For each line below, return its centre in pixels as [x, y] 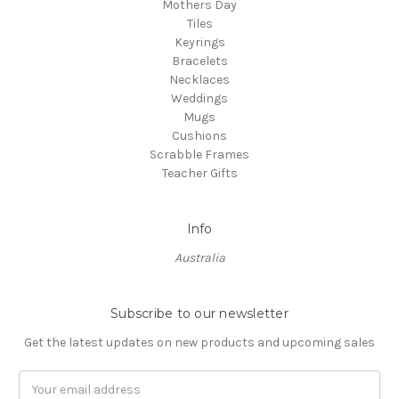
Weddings [199, 99]
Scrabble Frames [199, 155]
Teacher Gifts [199, 174]
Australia [199, 258]
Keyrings [199, 43]
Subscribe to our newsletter [199, 314]
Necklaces [199, 80]
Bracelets [199, 61]
